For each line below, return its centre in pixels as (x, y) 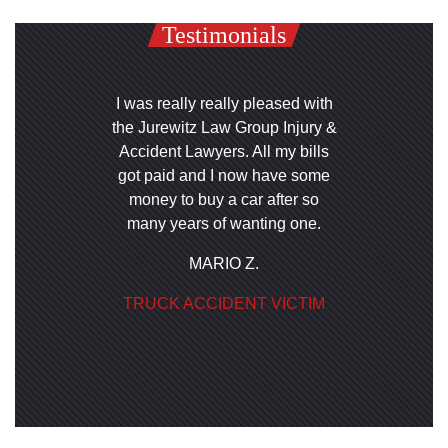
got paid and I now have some (224, 175)
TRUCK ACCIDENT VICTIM (224, 303)
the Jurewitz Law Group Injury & (224, 127)
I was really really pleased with (224, 103)
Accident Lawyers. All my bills (224, 151)
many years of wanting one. (224, 223)
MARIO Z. (224, 263)
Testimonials (224, 35)
